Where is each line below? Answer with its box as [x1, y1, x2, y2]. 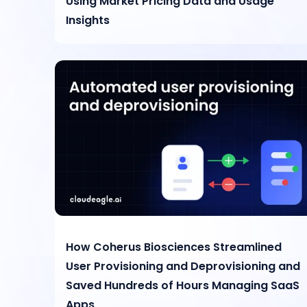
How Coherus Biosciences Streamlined [66, 238, 282, 255]
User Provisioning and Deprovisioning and [66, 258, 301, 274]
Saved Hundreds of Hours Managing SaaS [66, 277, 300, 293]
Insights [66, 12, 110, 28]
